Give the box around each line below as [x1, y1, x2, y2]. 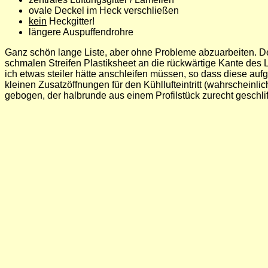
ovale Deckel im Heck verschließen [29, 5, 179, 16]
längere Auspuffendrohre [29, 27, 133, 37]
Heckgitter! [47, 16, 95, 26]
